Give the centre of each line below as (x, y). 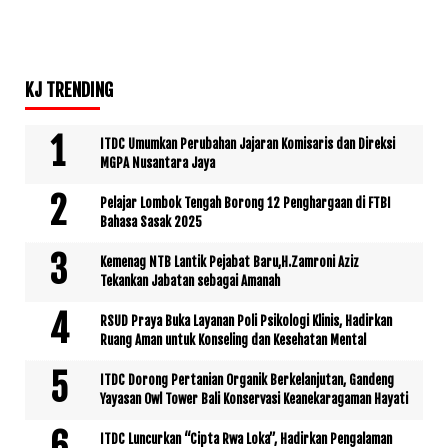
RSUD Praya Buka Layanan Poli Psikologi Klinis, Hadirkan (246, 321)
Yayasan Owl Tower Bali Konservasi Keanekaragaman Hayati (254, 399)
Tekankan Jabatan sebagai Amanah (190, 281)
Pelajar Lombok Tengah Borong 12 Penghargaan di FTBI (245, 203)
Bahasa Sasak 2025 (151, 222)
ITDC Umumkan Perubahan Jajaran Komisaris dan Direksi (247, 144)
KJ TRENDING (69, 90)
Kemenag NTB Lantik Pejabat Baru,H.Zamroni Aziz (229, 262)
